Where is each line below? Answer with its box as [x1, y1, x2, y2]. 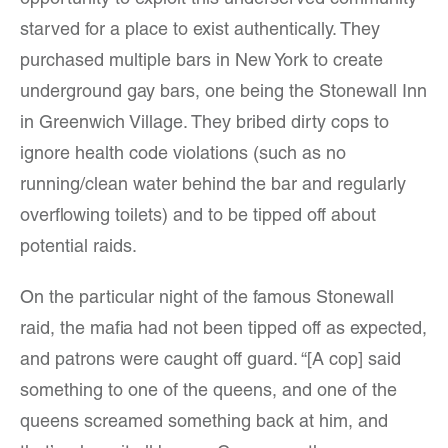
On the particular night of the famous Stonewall [20, 290, 394, 308]
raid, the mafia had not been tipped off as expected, [20, 321, 427, 339]
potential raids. [20, 239, 137, 257]
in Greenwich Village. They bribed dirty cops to [20, 115, 389, 133]
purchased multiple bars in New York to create [20, 53, 383, 71]
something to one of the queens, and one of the [20, 383, 397, 401]
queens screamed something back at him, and [20, 414, 388, 432]
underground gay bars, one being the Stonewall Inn [20, 84, 427, 102]
